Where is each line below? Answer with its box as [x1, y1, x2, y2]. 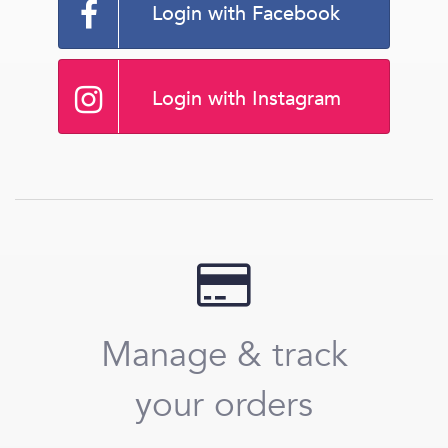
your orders [135, 381, 313, 429]
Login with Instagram [151, 85, 341, 112]
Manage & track [100, 331, 348, 379]
